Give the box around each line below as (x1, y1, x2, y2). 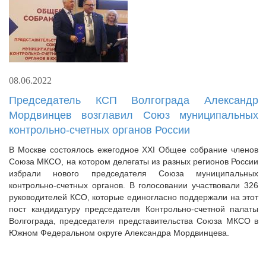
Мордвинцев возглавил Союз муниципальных (9, 109, 258, 121)
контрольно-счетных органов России (9, 124, 190, 136)
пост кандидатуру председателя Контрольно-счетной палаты (9, 204, 258, 214)
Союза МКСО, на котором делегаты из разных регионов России (9, 157, 258, 166)
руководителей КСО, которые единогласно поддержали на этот (9, 192, 258, 202)
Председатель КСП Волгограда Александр (9, 94, 258, 106)
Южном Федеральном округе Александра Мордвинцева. (9, 228, 229, 237)
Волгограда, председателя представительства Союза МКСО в (9, 216, 258, 226)
